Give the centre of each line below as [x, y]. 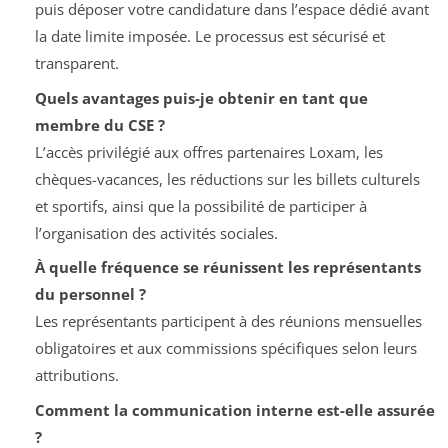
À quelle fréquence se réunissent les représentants [227, 267]
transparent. [76, 63]
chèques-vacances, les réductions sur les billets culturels [227, 178]
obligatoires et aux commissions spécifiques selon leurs [225, 348]
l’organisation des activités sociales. [156, 232]
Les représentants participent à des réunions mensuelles [228, 321]
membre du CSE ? [99, 124]
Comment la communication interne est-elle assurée [234, 409]
